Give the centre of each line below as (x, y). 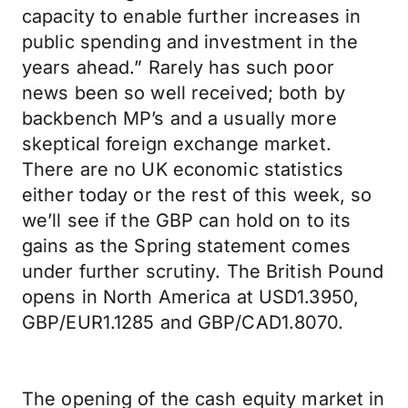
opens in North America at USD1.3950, (191, 297)
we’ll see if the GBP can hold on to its (187, 220)
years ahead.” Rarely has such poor (178, 67)
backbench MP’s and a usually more (179, 118)
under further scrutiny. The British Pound (203, 271)
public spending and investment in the (190, 42)
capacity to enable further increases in (192, 16)
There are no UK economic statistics (183, 169)
